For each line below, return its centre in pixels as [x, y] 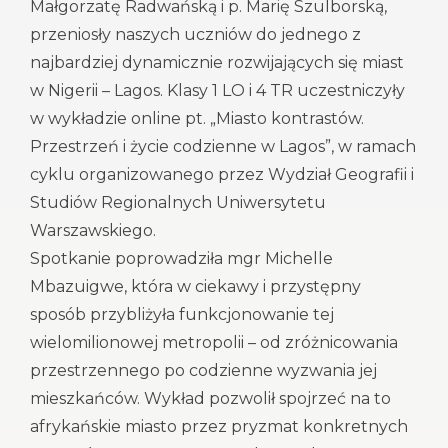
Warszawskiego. [93, 230]
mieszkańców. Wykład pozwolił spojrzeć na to [210, 398]
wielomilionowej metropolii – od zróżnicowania [214, 342]
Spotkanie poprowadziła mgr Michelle [181, 258]
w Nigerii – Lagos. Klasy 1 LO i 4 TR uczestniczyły [217, 90]
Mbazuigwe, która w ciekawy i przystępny [195, 286]
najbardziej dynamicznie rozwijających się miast [217, 62]
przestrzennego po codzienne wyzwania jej [203, 370]
